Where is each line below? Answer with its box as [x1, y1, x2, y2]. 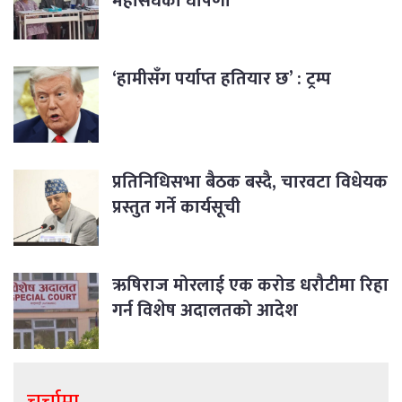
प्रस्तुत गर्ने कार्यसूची [112, 192, 240, 223]
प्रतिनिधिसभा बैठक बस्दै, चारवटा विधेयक [112, 167, 388, 198]
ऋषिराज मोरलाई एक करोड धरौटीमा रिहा [112, 270, 389, 301]
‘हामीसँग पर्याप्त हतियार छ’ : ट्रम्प [112, 64, 331, 95]
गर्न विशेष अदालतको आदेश [112, 295, 298, 327]
